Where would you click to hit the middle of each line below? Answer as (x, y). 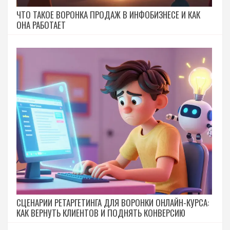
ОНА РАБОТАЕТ (41, 25)
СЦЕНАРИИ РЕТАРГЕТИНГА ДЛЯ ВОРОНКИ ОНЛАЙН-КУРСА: (113, 202)
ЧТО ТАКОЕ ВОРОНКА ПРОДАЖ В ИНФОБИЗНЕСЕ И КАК (108, 15)
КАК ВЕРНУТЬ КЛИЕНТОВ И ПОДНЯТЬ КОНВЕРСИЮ (101, 213)
